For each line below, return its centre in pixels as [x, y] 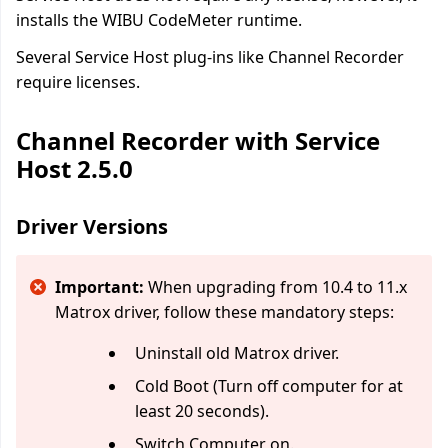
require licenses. [78, 82]
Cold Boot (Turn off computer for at [269, 386]
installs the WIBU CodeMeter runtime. [159, 20]
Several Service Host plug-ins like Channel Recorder [210, 57]
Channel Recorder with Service [198, 140]
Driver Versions [92, 226]
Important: [99, 287]
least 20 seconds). [202, 411]
